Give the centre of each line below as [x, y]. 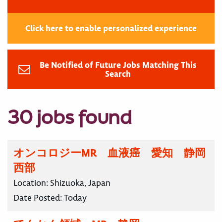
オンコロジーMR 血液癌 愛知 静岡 [110, 153]
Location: [32, 183]
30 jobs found [70, 117]
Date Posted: [39, 198]
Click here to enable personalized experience [111, 28]
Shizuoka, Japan [80, 183]
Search [118, 74]
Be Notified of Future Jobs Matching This [118, 65]
